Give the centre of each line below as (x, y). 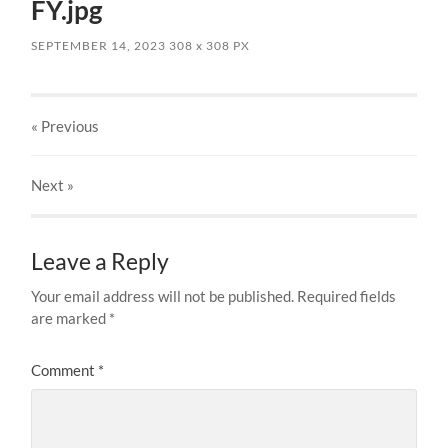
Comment (65, 369)
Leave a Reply (100, 261)
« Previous (65, 125)
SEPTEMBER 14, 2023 (99, 45)
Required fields (347, 295)
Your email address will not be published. (163, 295)
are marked (70, 317)
